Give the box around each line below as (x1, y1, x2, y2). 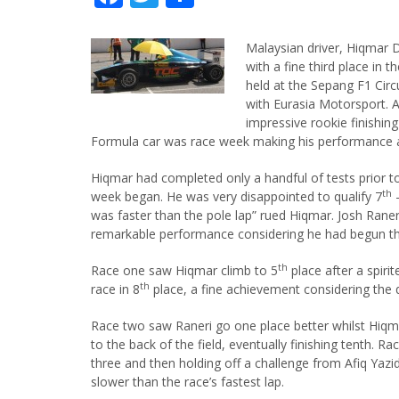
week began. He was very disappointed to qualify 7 (91, 188, 382, 205)
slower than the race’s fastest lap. (91, 373, 284, 390)
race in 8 (91, 281, 140, 297)
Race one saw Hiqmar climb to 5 (91, 262, 278, 279)
